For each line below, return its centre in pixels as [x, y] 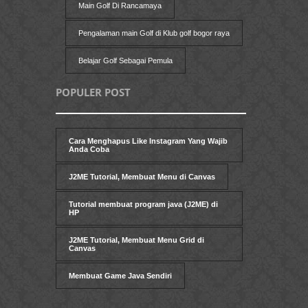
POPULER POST [93, 92]
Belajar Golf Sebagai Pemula [125, 60]
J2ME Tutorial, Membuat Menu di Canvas [142, 176]
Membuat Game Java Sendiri [120, 275]
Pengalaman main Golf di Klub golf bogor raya [154, 33]
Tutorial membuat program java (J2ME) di [143, 204]
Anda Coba [89, 149]
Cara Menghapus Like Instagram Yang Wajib [148, 141]
